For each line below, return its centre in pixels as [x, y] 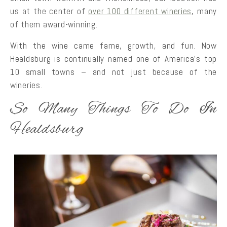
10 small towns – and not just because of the [113, 72]
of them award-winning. [54, 25]
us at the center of [49, 11]
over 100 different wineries [140, 11]
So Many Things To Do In [113, 109]
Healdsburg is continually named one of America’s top [113, 59]
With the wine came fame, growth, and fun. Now [113, 45]
